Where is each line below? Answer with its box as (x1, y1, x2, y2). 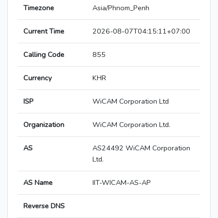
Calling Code (23, 50, 64, 60)
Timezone (23, 3, 54, 13)
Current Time (23, 26, 64, 36)
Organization (23, 120, 64, 130)
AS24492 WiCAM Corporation (92, 143, 190, 153)
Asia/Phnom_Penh (92, 3, 149, 13)
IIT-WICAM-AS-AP (92, 178, 151, 188)
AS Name (23, 178, 53, 188)
